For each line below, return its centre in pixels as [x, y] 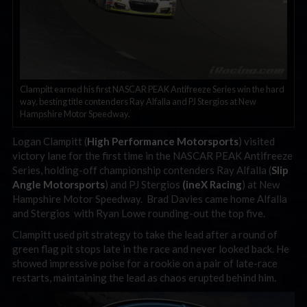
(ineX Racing [212, 184]
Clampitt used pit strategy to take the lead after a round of [145, 235]
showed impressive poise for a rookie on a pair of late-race [145, 263]
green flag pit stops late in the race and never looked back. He [151, 249]
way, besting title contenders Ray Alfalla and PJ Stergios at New [138, 101]
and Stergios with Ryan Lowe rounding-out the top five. [139, 213]
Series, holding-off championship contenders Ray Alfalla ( [142, 170]
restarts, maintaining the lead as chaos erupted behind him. [144, 278]
